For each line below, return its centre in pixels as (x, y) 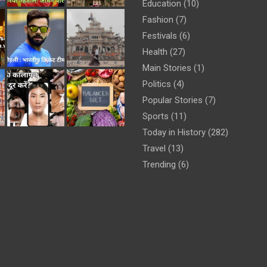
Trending (159, 164)
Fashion (158, 19)
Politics (157, 84)
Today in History (174, 132)
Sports (156, 116)
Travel (154, 148)
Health (155, 52)
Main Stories (167, 68)
